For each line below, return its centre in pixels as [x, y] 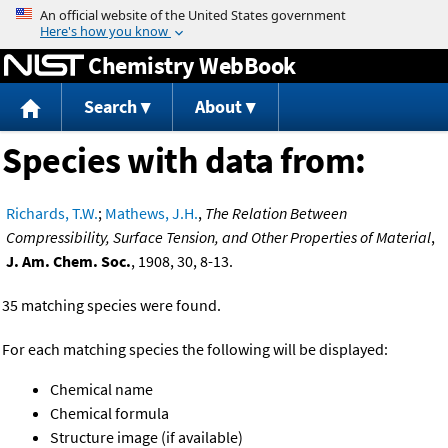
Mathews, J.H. [151, 213]
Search [110, 107]
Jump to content [224, 14]
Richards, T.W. [52, 213]
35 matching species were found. [111, 305]
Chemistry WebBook [192, 65]
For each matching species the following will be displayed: [195, 349]
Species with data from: [184, 161]
